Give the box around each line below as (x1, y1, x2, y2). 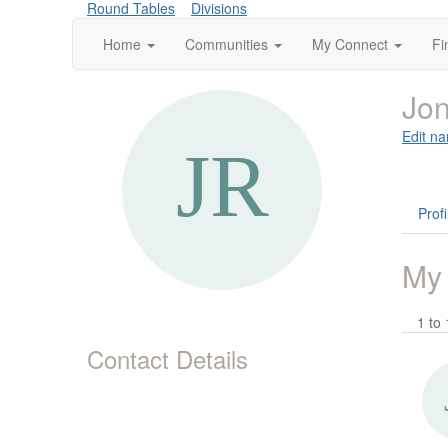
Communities (185, 34, 268, 54)
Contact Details (87, 341, 248, 376)
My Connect (312, 34, 388, 54)
